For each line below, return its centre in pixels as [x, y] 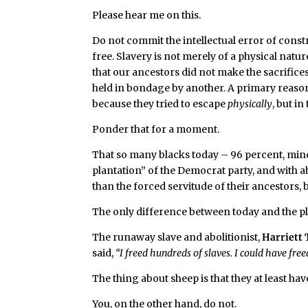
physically [250, 104]
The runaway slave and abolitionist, [177, 237]
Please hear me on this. [147, 15]
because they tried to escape [160, 104]
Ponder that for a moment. [156, 129]
